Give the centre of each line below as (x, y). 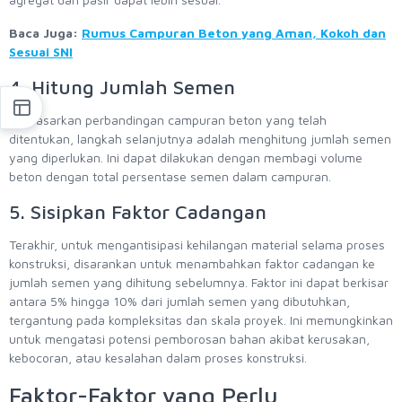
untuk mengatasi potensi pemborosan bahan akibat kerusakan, (189, 339)
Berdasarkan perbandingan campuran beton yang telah (168, 120)
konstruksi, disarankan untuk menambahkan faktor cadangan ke (192, 264)
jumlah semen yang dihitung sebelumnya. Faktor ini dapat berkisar (199, 283)
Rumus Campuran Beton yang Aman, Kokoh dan (234, 33)
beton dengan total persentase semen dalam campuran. (170, 177)
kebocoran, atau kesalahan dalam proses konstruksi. (160, 358)
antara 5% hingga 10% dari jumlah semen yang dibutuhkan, (179, 301)
